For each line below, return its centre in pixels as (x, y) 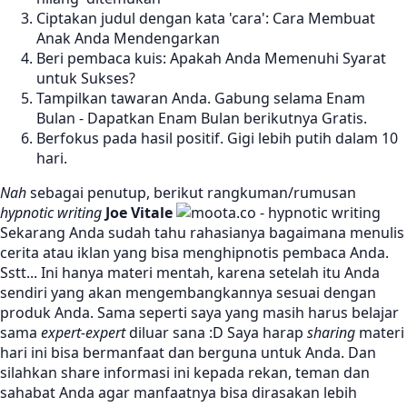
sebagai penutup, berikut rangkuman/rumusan (191, 193)
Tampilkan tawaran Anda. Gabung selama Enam (201, 99)
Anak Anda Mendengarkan (128, 39)
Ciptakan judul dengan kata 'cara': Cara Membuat (206, 19)
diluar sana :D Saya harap (216, 333)
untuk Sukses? (86, 79)
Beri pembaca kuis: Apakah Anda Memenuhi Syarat (211, 59)
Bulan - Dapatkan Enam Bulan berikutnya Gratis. (202, 119)
